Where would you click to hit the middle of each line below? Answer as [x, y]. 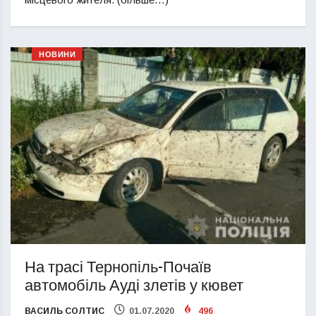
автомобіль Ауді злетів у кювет [134, 285]
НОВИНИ [57, 55]
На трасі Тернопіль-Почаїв [118, 267]
